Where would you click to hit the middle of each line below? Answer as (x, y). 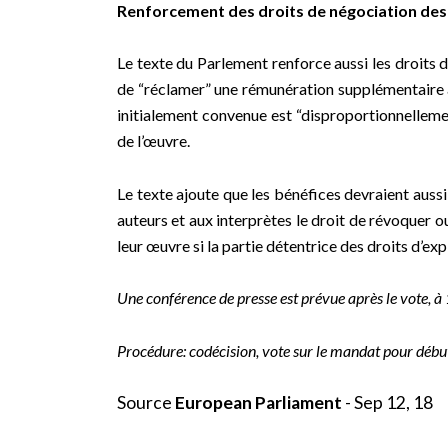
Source (146, 402)
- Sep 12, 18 (387, 402)
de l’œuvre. (153, 141)
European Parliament (258, 402)
